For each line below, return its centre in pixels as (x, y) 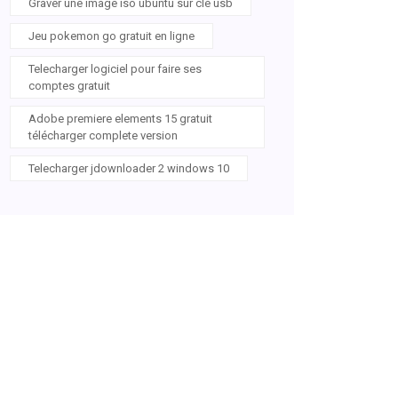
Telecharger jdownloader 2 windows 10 (129, 168)
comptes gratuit (69, 86)
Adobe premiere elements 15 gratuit (120, 119)
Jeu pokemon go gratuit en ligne (111, 36)
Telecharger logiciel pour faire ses (115, 69)
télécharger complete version (103, 135)
